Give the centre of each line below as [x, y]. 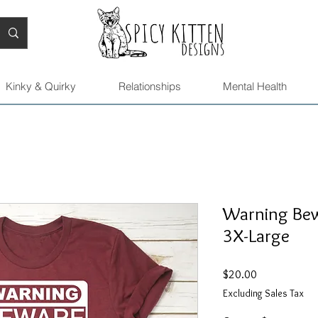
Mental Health [255, 87]
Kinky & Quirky [40, 87]
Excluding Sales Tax [263, 294]
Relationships [149, 87]
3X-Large [256, 236]
